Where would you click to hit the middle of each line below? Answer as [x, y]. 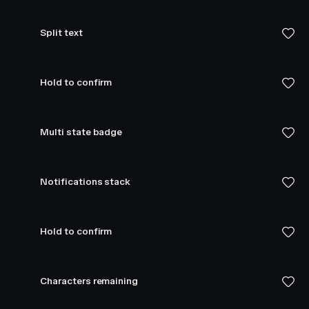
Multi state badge [81, 132]
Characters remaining [89, 281]
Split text [61, 33]
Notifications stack [86, 182]
